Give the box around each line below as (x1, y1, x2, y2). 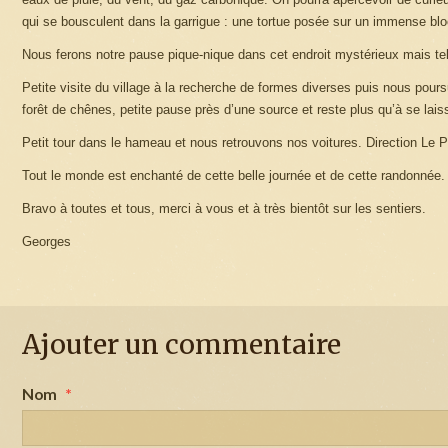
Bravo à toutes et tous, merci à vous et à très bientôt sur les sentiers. (22, 200, 426, 216)
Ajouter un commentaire (22, 327, 341, 361)
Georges (22, 233, 71, 249)
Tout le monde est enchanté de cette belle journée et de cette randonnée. (22, 167, 445, 183)
